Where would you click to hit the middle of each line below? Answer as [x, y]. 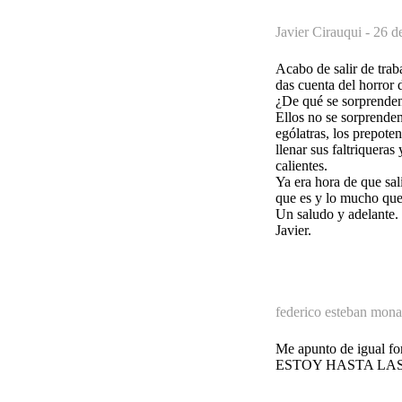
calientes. [301, 165]
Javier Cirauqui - [324, 31]
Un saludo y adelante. [337, 214]
